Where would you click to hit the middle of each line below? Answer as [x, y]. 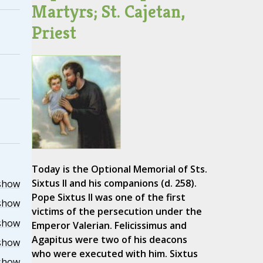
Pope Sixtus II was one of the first [108, 198]
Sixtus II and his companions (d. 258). [114, 183]
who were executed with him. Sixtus [114, 254]
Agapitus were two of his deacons [109, 240]
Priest [54, 33]
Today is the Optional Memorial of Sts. [119, 169]
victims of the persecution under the [117, 212]
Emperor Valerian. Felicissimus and [109, 226]
